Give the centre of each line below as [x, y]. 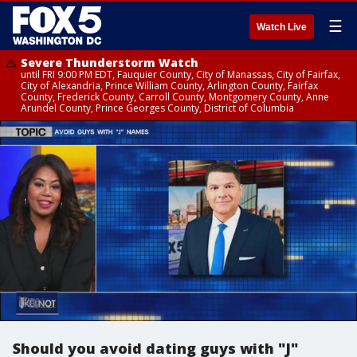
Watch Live [282, 27]
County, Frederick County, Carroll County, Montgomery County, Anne [175, 97]
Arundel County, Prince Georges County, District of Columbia [157, 108]
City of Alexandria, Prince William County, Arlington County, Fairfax [169, 86]
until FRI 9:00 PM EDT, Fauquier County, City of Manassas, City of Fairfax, [180, 75]
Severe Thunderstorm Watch [110, 63]
